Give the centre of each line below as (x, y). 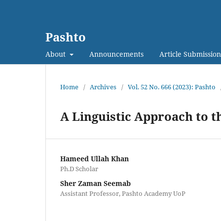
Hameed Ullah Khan (94, 158)
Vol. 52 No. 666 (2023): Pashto (172, 87)
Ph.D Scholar (79, 168)
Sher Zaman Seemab (95, 183)
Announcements (116, 54)
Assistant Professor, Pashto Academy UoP (123, 193)
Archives (103, 87)
